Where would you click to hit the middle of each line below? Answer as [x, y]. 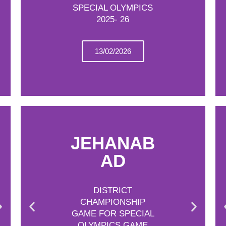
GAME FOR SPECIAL [113, 214]
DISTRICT [113, 190]
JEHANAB [113, 143]
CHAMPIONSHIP [113, 202]
